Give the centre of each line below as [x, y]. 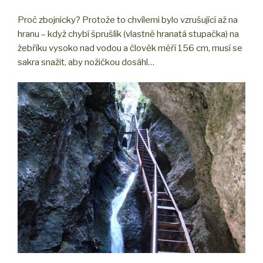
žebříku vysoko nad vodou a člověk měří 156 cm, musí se [130, 48]
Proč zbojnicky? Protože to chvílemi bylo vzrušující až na [128, 20]
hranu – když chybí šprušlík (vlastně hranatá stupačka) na [128, 34]
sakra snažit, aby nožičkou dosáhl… [86, 62]
